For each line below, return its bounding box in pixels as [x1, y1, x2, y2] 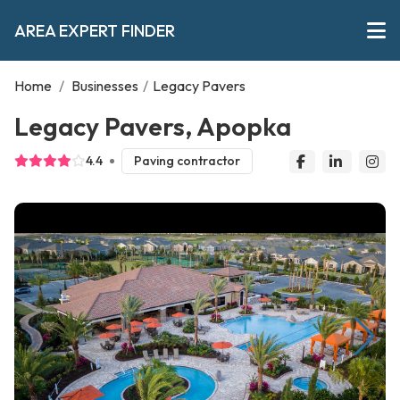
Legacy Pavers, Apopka [14, 110, 291, 142]
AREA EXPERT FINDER [14, 20, 175, 41]
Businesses [71, 77, 138, 95]
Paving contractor [133, 153, 240, 170]
